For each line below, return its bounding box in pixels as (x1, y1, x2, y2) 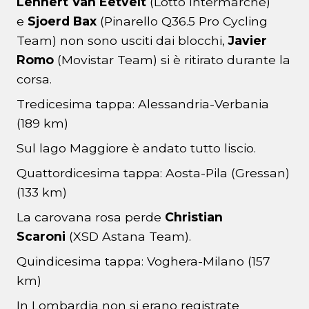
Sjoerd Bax (28, 14, 100, 29)
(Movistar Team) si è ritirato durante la (54, 52, 290, 68)
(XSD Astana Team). (66, 229, 191, 244)
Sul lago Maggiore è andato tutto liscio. (17, 141, 256, 156)
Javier (228, 33, 267, 48)
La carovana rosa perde (17, 210, 165, 225)
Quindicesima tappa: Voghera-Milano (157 (17, 254, 270, 269)
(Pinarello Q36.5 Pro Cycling (100, 14, 268, 29)
